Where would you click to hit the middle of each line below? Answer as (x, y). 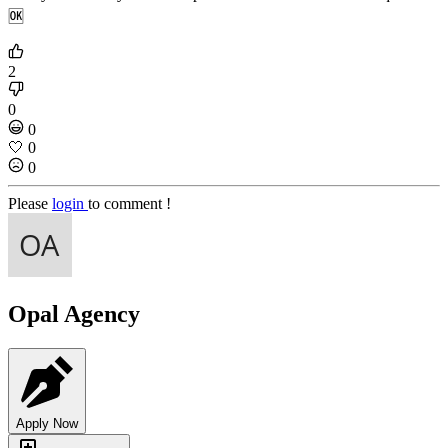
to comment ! (129, 204)
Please (30, 204)
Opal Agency (74, 314)
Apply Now (47, 424)
